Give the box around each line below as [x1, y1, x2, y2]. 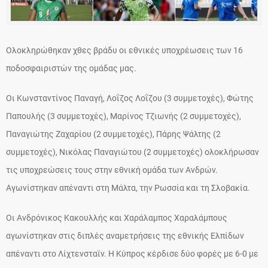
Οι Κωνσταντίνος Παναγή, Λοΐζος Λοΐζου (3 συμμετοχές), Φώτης [6, 93, 254, 103]
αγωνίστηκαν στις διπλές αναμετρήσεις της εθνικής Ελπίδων [6, 231, 244, 241]
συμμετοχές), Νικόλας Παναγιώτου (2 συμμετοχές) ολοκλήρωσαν [6, 147, 259, 157]
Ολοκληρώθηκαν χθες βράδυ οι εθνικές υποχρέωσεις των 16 [6, 45, 243, 56]
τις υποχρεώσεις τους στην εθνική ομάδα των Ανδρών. [6, 165, 218, 175]
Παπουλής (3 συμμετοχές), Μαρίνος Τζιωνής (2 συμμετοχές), [6, 111, 241, 121]
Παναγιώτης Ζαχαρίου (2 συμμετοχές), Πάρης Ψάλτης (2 [6, 129, 221, 139]
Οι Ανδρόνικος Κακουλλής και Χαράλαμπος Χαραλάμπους [6, 213, 227, 223]
